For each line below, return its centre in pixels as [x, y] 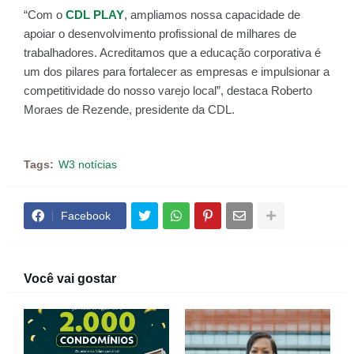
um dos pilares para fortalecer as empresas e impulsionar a [177, 72]
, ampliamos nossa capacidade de [212, 15]
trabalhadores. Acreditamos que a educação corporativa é [172, 53]
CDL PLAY [95, 15]
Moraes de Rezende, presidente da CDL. [129, 109]
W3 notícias [88, 164]
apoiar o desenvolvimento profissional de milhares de [160, 34]
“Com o [45, 15]
